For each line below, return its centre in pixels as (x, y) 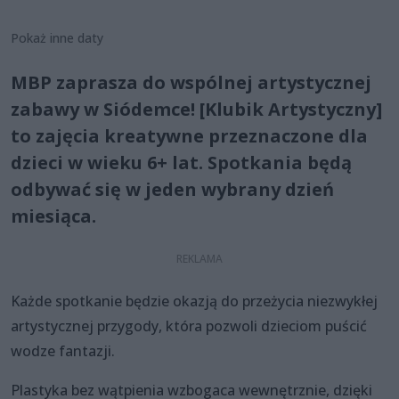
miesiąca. (53, 216)
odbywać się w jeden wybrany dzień (172, 190)
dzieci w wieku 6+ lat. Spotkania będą (181, 163)
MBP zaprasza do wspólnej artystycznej (191, 83)
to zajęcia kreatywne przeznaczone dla (189, 136)
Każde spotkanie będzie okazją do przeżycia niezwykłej (194, 301)
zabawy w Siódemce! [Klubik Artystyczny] (196, 110)
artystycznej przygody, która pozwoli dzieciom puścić (189, 326)
